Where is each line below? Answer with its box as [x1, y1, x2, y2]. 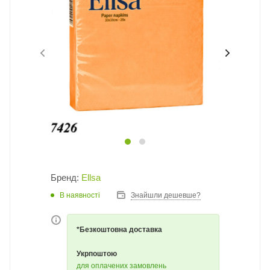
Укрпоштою [77, 250, 117, 258]
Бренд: [51, 172, 81, 183]
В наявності [60, 190, 100, 199]
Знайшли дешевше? [131, 191, 201, 199]
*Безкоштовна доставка [77, 225, 162, 234]
